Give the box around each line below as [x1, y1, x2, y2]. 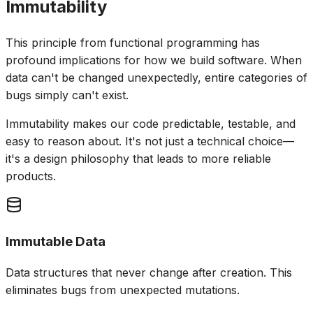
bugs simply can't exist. [6, 87, 129, 102]
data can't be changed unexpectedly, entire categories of [6, 70, 307, 85]
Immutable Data [6, 233, 105, 249]
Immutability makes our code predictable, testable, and [6, 116, 296, 131]
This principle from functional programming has [6, 35, 260, 50]
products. [6, 168, 56, 183]
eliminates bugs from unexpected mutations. [6, 283, 240, 298]
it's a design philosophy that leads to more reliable [6, 151, 271, 166]
